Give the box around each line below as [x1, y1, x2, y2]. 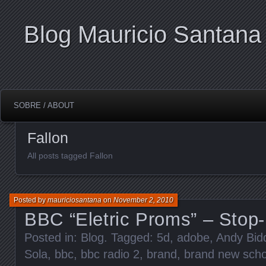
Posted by [14, 195, 47, 204]
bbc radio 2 [81, 247, 140, 261]
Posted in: [24, 230, 81, 244]
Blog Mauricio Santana [24, 21, 261, 47]
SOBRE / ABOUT [14, 101, 74, 110]
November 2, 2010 [113, 195, 173, 204]
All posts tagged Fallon [27, 151, 113, 160]
